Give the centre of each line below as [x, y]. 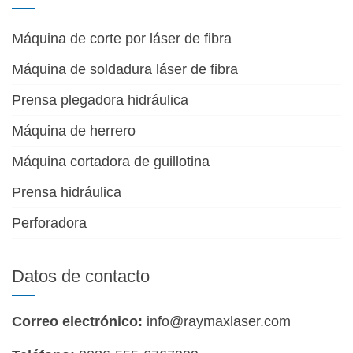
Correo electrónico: [77, 322]
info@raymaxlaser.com [219, 322]
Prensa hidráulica [67, 193]
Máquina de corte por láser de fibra [122, 39]
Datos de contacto [81, 277]
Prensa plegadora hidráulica [100, 100]
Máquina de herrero [74, 131]
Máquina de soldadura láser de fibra [125, 70]
